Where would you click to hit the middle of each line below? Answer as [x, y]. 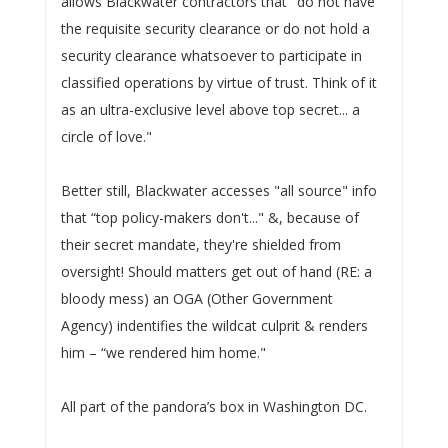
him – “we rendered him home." [163, 352]
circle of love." [106, 136]
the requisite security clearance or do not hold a [215, 28]
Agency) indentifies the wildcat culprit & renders [214, 325]
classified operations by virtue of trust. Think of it [218, 82]
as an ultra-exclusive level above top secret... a [210, 109]
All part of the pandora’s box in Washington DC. [213, 406]
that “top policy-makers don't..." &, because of [209, 217]
